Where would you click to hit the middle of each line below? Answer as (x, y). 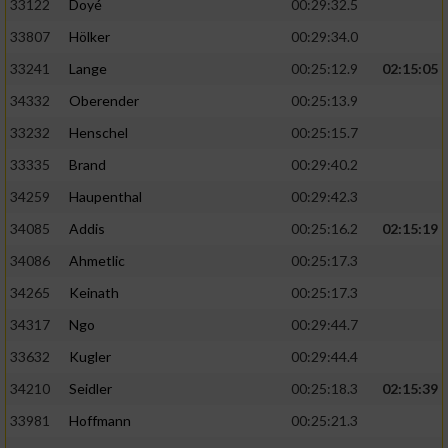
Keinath (94, 293)
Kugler (90, 357)
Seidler (90, 389)
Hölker (89, 37)
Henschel (98, 133)
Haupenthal (105, 197)
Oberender (104, 101)
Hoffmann (100, 421)
